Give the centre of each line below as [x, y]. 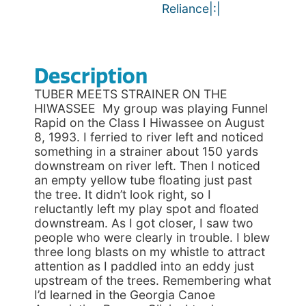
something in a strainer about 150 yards [146, 151]
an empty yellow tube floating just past [143, 180]
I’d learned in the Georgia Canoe [125, 295]
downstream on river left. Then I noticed [147, 166]
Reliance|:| [191, 9]
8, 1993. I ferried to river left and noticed [149, 137]
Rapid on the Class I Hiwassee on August [149, 123]
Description [91, 76]
